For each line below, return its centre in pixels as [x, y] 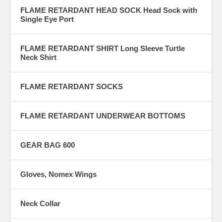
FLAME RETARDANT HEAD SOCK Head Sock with [109, 10]
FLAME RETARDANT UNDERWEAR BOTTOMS [103, 115]
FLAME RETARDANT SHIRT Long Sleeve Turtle [103, 48]
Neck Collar [40, 203]
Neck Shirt [38, 57]
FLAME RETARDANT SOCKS [72, 86]
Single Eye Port [47, 19]
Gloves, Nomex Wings [58, 174]
